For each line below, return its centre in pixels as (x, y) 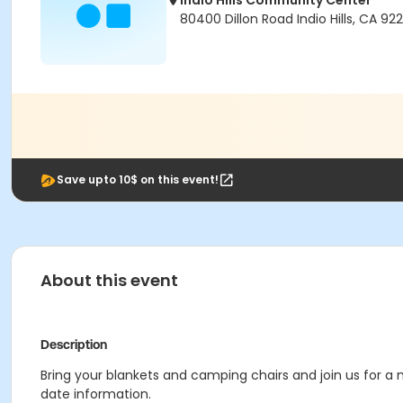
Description (74, 345)
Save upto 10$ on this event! (138, 179)
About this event (109, 280)
